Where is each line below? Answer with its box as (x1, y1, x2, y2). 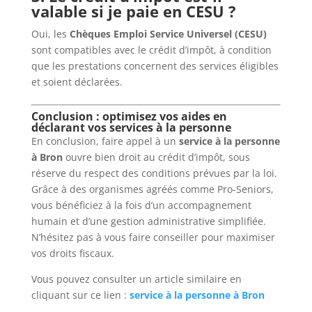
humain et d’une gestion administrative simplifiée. (31, 214, 266, 228)
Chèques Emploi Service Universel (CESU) (69, 26, 267, 40)
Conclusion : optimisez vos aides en (31, 108, 227, 124)
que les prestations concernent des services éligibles (31, 58, 279, 72)
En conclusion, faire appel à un (31, 134, 179, 148)
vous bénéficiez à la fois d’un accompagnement (31, 198, 251, 212)
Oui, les (31, 26, 70, 40)
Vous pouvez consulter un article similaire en (31, 272, 242, 286)
